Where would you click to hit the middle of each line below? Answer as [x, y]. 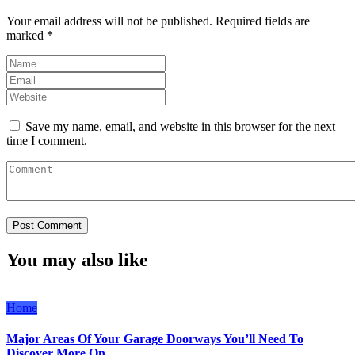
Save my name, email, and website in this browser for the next [180, 127]
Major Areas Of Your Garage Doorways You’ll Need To [155, 339]
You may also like [77, 260]
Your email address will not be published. [109, 21]
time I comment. [47, 141]
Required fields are [263, 21]
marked [27, 36]
